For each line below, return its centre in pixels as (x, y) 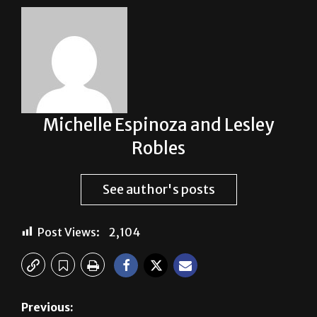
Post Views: (69, 232)
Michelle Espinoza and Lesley (158, 125)
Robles (158, 148)
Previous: (47, 307)
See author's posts (158, 189)
